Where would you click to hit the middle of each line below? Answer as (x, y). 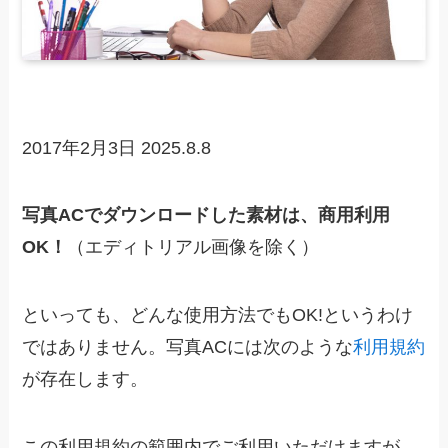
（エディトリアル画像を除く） (193, 247)
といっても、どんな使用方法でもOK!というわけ (218, 315)
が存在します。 (85, 379)
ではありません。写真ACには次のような (188, 347)
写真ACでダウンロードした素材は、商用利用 (206, 215)
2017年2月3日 (82, 147)
